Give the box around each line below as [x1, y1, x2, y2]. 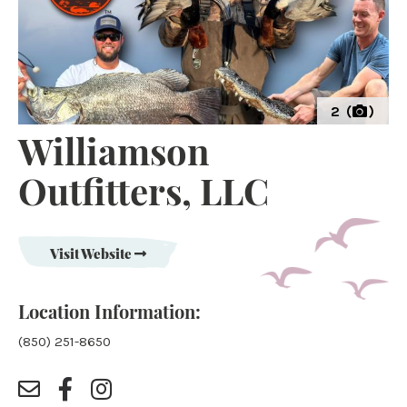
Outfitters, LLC [18, 178, 269, 214]
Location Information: [18, 305, 201, 324]
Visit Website [50, 249, 134, 263]
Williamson [18, 138, 210, 174]
